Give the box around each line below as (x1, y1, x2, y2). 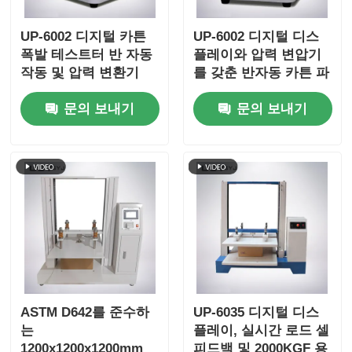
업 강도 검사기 (192, 83, 281, 99)
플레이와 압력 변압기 (192, 47, 321, 63)
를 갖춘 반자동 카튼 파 (192, 65, 329, 81)
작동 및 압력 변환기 (20, 65, 140, 81)
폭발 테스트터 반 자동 (20, 47, 153, 63)
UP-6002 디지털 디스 (192, 29, 319, 45)
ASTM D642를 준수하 (20, 304, 150, 320)
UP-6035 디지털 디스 (192, 304, 319, 320)
